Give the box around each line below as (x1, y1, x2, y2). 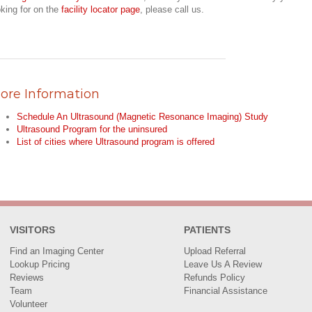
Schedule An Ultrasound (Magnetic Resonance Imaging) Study (17, 111, 268, 122)
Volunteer (10, 299, 47, 309)
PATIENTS (184, 224, 231, 235)
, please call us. (140, 3, 204, 15)
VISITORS (10, 224, 55, 235)
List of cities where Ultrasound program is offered (17, 136, 214, 147)
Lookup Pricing (10, 259, 70, 270)
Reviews (10, 272, 44, 283)
